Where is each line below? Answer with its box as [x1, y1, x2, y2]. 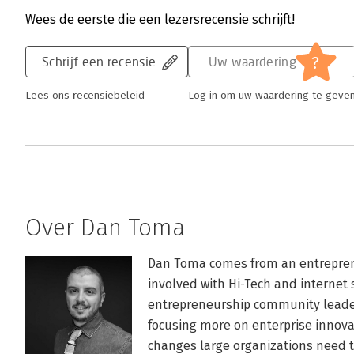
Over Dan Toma [25, 213, 185, 242]
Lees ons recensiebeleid [25, 89, 145, 102]
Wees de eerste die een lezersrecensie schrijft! [25, 12, 295, 27]
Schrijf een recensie [42, 54, 156, 69]
